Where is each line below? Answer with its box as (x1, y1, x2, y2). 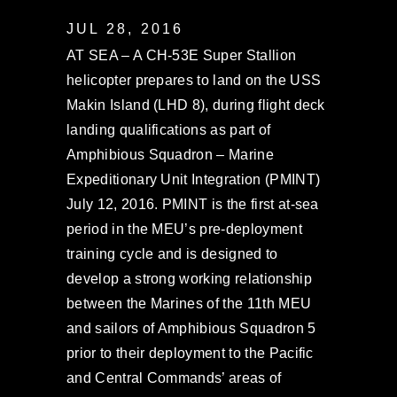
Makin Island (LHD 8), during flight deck (66, 97, 325, 113)
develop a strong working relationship (66, 271, 312, 286)
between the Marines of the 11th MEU (66, 296, 312, 311)
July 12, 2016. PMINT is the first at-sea (66, 197, 319, 212)
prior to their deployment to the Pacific (66, 346, 314, 361)
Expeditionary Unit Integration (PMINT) (66, 172, 321, 187)
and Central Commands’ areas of (66, 370, 282, 385)
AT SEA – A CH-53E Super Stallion (66, 48, 297, 63)
